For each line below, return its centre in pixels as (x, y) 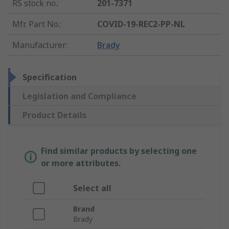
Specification (50, 77)
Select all (92, 188)
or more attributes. (81, 163)
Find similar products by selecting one (119, 151)
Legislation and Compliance (79, 96)
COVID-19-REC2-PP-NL (141, 24)
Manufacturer (39, 45)
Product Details (54, 115)
